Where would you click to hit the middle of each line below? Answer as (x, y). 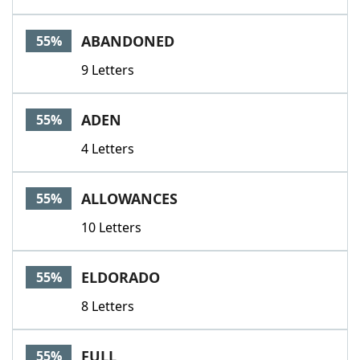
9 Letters (108, 70)
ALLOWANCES (129, 198)
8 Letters (108, 306)
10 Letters (111, 227)
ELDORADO (121, 277)
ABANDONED (128, 41)
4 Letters (108, 149)
